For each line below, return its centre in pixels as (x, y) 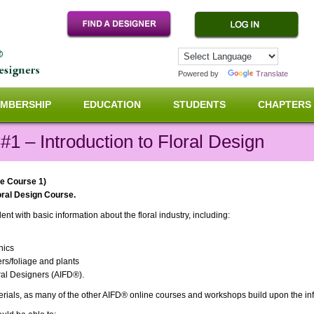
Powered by (199, 74)
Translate (272, 74)
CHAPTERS (285, 104)
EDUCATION (112, 104)
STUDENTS (199, 104)
